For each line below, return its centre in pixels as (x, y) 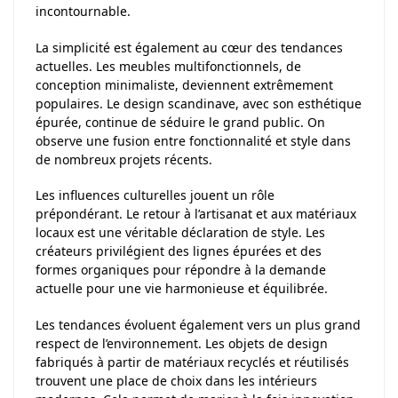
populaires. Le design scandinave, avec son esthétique (199, 103)
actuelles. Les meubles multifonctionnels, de (168, 66)
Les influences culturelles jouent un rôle (155, 195)
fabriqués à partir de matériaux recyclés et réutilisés (192, 362)
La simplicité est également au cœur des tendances (189, 47)
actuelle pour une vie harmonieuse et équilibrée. (182, 289)
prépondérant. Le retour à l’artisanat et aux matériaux (196, 214)
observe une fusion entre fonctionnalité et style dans (193, 140)
